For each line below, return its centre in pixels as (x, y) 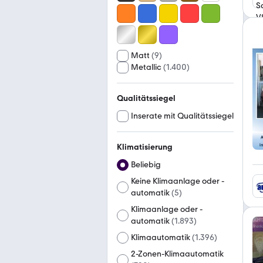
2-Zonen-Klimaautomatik (178, 254)
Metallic (146, 67)
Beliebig (146, 165)
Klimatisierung (145, 147)
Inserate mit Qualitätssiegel (182, 116)
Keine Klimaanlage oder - (178, 181)
